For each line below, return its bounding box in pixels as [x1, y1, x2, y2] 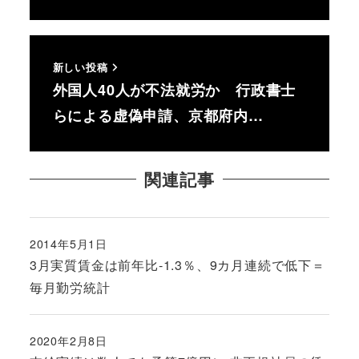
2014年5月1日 [29, 235, 107, 252]
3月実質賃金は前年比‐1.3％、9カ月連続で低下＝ [29, 255, 325, 274]
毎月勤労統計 [29, 277, 111, 296]
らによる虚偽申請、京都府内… [52, 104, 264, 126]
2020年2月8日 [29, 333, 107, 349]
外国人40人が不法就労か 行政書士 [52, 79, 296, 100]
